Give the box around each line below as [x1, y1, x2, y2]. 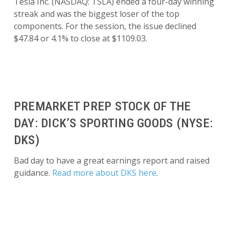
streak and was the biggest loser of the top [13, 8, 179, 19]
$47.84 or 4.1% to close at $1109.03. [13, 33, 147, 44]
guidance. [13, 167, 52, 178]
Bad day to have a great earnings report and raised [13, 155, 210, 166]
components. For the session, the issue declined [13, 20, 196, 32]
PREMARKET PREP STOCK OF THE [13, 99, 191, 113]
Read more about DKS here [52, 167, 156, 178]
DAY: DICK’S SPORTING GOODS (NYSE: [13, 116, 213, 130]
